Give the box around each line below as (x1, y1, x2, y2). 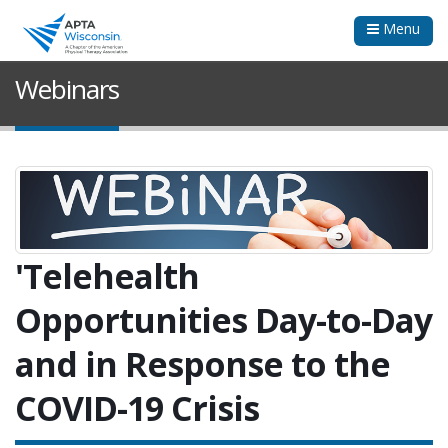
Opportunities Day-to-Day (15, 297, 432, 344)
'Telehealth (15, 253, 199, 300)
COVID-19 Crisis (15, 385, 259, 432)
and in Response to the (15, 341, 390, 388)
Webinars (15, 71, 119, 108)
